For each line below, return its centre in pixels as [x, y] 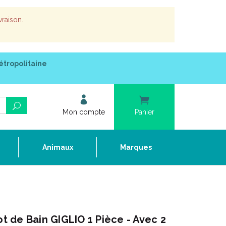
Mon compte [84, 112]
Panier [144, 112]
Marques [136, 147]
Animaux [58, 147]
